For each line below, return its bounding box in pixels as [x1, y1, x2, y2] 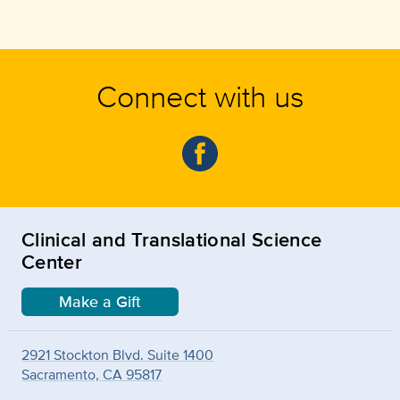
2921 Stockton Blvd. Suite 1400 [21, 344, 213, 365]
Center [21, 246, 82, 276]
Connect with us [96, 73, 304, 118]
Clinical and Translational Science [21, 224, 322, 254]
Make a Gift [59, 289, 141, 313]
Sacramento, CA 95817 [21, 363, 162, 385]
